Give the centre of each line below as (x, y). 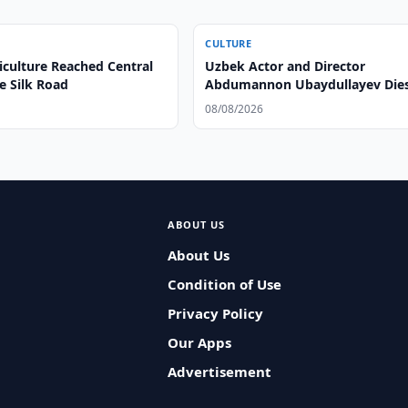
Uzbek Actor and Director (286, 66)
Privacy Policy (215, 313)
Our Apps (199, 342)
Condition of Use (224, 284)
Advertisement (219, 372)
